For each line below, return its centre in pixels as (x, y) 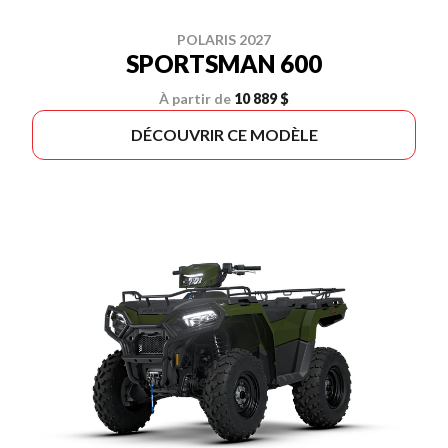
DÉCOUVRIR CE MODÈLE (224, 134)
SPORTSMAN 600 (224, 63)
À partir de (195, 98)
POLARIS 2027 (224, 39)
